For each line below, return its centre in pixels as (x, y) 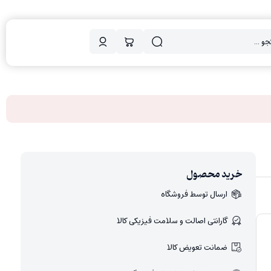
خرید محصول (215, 175)
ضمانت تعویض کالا (198, 247)
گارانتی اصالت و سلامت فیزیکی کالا (172, 220)
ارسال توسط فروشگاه (194, 194)
